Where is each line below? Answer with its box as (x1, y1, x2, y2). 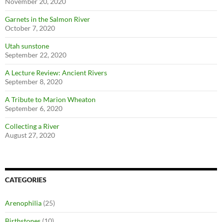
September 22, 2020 (5, 51, 66, 59)
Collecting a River (5, 122, 59, 130)
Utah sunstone (5, 42, 49, 50)
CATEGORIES (5, 175, 47, 184)
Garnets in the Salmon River (5, 15, 90, 23)
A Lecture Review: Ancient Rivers (5, 68, 107, 77)
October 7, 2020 (5, 24, 55, 32)
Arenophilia (5, 199, 42, 207)
